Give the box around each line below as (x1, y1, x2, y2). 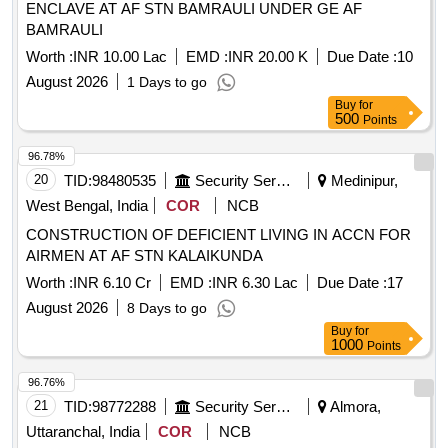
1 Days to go (127, 74, 207, 91)
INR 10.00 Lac (73, 48, 167, 66)
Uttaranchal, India (26, 423, 140, 441)
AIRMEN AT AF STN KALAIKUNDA (26, 247, 263, 265)
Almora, (327, 398, 381, 416)
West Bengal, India (26, 197, 148, 215)
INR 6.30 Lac (212, 274, 298, 292)
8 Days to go (127, 300, 207, 317)
